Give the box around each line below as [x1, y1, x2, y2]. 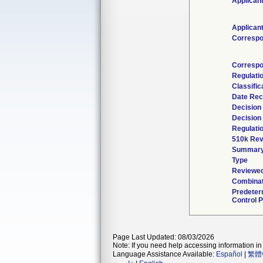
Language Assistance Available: [113, 250, 216, 258]
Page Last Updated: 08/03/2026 [113, 233, 214, 241]
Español [216, 250, 242, 258]
